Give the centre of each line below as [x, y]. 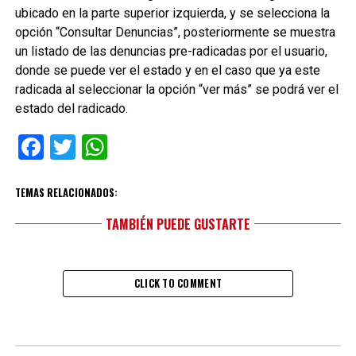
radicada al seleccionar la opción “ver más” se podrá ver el [176, 89]
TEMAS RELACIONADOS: [66, 193]
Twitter [114, 147]
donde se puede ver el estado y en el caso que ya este [167, 70]
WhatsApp [164, 147]
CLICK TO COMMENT [178, 283]
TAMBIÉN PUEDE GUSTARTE [178, 224]
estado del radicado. [71, 108]
